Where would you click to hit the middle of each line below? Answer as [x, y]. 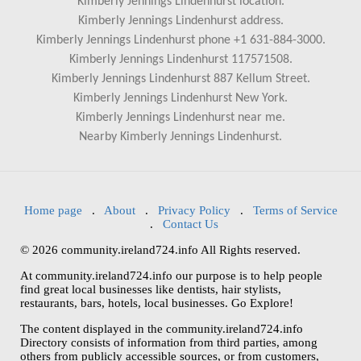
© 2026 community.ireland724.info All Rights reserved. [160, 250]
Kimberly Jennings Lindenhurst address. [180, 21]
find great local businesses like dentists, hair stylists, [151, 290]
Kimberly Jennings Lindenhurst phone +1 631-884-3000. [180, 41]
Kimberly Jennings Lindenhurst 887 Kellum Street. [180, 79]
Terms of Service [295, 211]
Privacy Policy [194, 211]
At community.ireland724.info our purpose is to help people [171, 276]
